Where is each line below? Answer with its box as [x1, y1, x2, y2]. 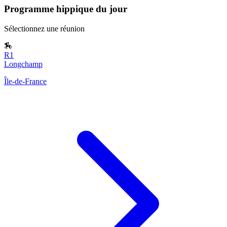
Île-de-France [4, 77, 47, 86]
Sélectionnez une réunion [4, 24, 85, 33]
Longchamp [4, 59, 43, 68]
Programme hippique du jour [4, 3, 127, 14]
